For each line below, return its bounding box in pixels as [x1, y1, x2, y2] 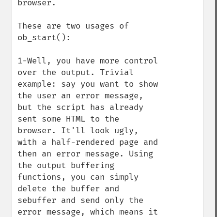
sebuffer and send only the [17, 195, 143, 205]
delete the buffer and [17, 184, 119, 194]
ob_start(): [17, 32, 71, 43]
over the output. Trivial [17, 67, 134, 77]
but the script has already [17, 102, 143, 112]
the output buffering [17, 160, 114, 170]
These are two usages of [17, 21, 129, 31]
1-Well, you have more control [17, 56, 158, 66]
